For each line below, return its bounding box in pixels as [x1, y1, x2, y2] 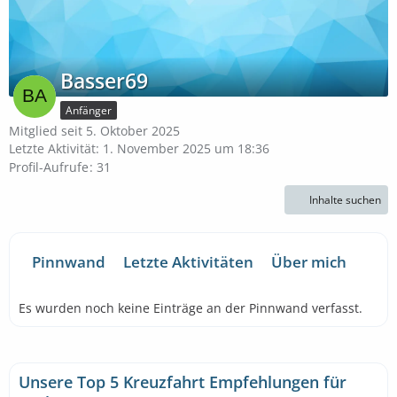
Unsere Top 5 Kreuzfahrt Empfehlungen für [19, 371, 346, 393]
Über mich [271, 252, 346, 273]
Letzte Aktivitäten [123, 252, 253, 273]
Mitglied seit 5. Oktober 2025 [9, 122, 180, 139]
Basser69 [60, 66, 148, 95]
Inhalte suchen [309, 192, 381, 208]
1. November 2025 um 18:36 [103, 140, 269, 157]
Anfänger [66, 103, 112, 118]
